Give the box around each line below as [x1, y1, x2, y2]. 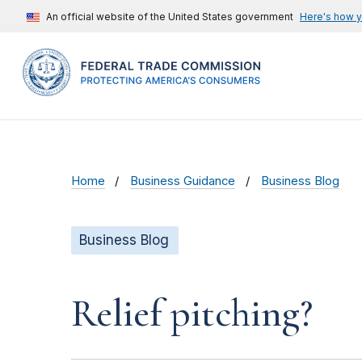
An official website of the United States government [46, 11, 293, 23]
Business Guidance [130, 174, 236, 189]
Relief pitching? [71, 290, 313, 338]
